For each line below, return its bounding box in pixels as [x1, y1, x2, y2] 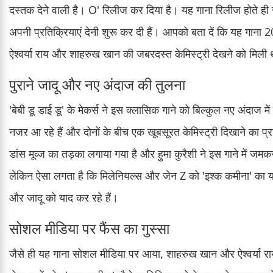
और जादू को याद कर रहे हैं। [9, 190, 118, 205]
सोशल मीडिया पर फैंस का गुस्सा [9, 218, 169, 239]
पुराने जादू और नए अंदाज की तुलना [9, 74, 185, 95]
